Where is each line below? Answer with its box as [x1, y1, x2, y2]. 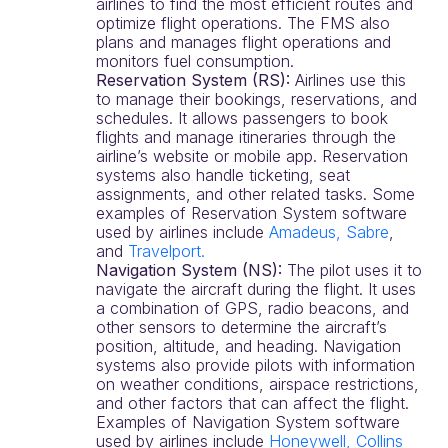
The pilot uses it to [287, 260, 422, 280]
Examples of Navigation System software [96, 412, 400, 432]
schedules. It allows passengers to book [96, 108, 388, 128]
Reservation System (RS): [96, 70, 295, 90]
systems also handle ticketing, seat [96, 165, 350, 185]
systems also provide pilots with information [96, 355, 415, 375]
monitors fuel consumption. [96, 51, 294, 71]
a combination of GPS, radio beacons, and [96, 298, 409, 318]
